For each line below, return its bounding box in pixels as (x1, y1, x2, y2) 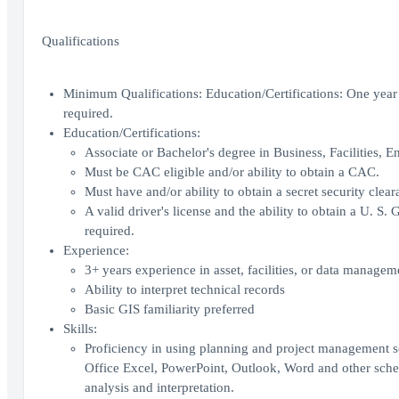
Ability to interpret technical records (84, 282, 285, 297)
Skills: (62, 322, 97, 336)
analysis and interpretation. (84, 380, 234, 395)
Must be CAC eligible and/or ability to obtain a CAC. (84, 165, 379, 179)
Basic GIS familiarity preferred (84, 302, 255, 316)
